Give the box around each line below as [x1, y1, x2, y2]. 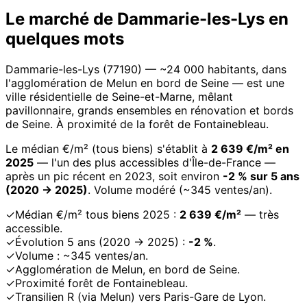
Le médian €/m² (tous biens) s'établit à [5, 142, 211, 156]
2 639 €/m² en [211, 142, 289, 156]
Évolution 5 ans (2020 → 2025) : [15, 235, 188, 249]
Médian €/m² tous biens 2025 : [15, 208, 180, 222]
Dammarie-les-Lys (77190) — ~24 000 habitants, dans [5, 62, 286, 77]
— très [241, 208, 279, 222]
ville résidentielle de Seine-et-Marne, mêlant [5, 90, 233, 104]
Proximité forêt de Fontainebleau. [15, 276, 188, 291]
